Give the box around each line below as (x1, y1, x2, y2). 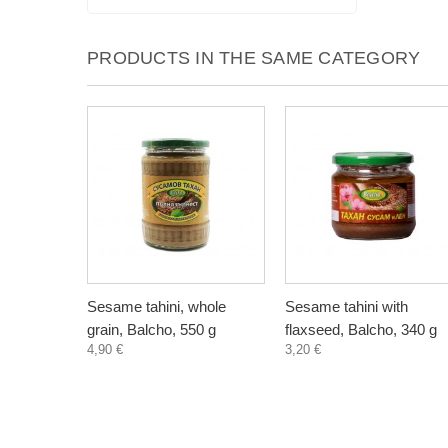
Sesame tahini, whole (87, 298, 226, 315)
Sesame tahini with (285, 298, 408, 315)
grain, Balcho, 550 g (87, 321, 216, 338)
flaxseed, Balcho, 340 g (285, 321, 437, 338)
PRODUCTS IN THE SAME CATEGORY (87, 48, 421, 68)
